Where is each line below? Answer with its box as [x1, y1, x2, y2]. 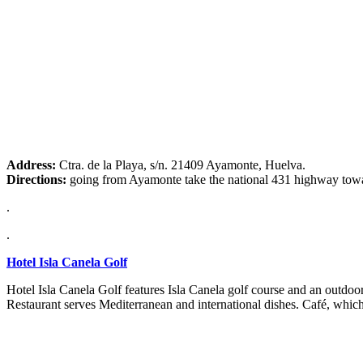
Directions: [6, 173, 66, 187]
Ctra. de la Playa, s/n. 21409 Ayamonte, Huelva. [59, 158, 305, 173]
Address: [6, 158, 59, 173]
